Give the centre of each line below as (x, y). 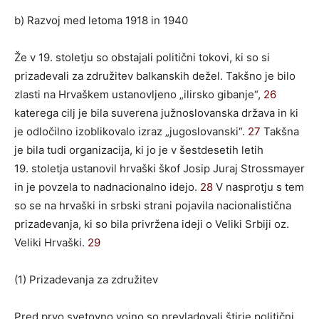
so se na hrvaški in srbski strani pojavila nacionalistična (153, 205)
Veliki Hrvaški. (51, 242)
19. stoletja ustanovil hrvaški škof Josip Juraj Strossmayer (159, 168)
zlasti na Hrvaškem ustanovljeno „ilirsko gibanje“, (139, 94)
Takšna (280, 131)
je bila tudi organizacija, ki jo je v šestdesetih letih (139, 150)
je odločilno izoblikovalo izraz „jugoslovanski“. (131, 131)
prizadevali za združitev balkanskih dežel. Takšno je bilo (155, 75)
